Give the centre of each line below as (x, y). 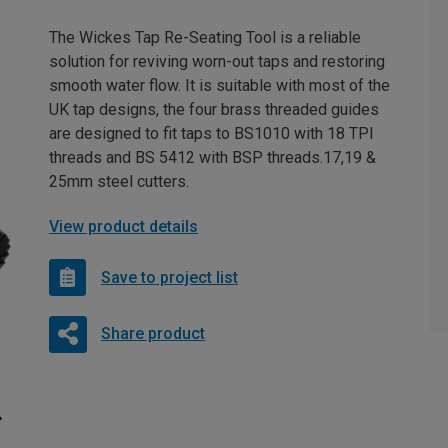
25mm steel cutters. (119, 181)
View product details (123, 226)
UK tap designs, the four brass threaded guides (214, 109)
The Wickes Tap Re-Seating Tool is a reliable (205, 37)
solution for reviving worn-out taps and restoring (217, 61)
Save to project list (169, 277)
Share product (152, 333)
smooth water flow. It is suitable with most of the (219, 85)
